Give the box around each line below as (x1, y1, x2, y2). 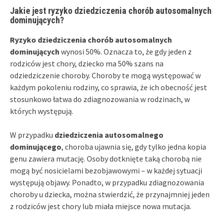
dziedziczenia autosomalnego (55, 129, 164, 140)
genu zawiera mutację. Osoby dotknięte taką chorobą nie (10, 153, 202, 164)
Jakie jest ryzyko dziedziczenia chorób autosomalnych (10, 5, 212, 16)
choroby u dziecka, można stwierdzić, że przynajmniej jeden (10, 189, 210, 199)
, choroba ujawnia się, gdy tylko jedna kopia (61, 141, 206, 152)
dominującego (10, 141, 61, 152)
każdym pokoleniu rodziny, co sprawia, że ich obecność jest (10, 82, 207, 92)
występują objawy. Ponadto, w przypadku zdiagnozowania (10, 177, 204, 187)
